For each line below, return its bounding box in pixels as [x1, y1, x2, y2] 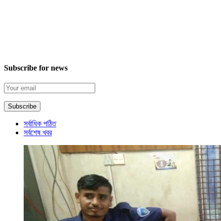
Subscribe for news [4, 63, 68, 72]
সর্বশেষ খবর [24, 128, 52, 137]
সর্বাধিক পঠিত [24, 119, 56, 128]
